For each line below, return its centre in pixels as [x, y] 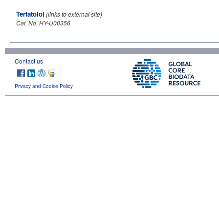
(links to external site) [74, 14]
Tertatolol [30, 14]
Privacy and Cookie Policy [44, 86]
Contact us [29, 61]
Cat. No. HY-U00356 [43, 22]
